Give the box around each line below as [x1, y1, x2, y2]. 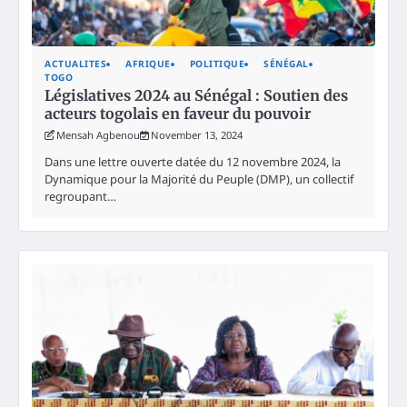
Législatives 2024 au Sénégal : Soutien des [45, 86, 348, 105]
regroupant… [45, 188, 116, 205]
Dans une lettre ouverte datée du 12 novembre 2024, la [45, 154, 341, 171]
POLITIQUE [189, 57, 244, 71]
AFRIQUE [125, 57, 171, 71]
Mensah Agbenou [56, 128, 140, 143]
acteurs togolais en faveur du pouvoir [45, 104, 311, 124]
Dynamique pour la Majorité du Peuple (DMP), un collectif [45, 171, 353, 188]
